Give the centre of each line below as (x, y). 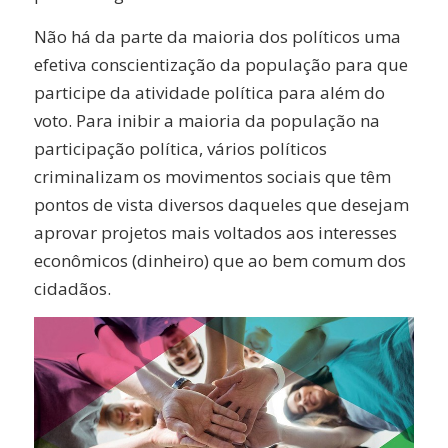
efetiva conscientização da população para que (220, 64)
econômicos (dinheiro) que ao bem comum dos (219, 260)
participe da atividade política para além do (209, 92)
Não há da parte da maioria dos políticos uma (217, 36)
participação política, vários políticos (180, 148)
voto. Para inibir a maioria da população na (206, 120)
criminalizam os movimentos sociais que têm (212, 176)
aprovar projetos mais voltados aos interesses (215, 232)
